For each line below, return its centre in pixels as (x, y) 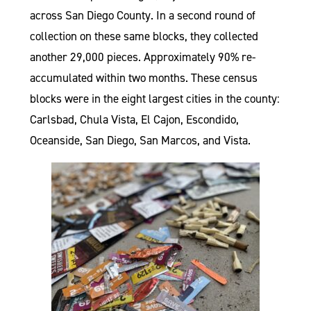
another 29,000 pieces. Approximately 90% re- (142, 57)
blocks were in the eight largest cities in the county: (154, 99)
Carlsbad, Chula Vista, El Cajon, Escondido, (134, 119)
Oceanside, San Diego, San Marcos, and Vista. (141, 140)
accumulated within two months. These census (143, 78)
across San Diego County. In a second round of (142, 15)
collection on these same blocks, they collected (144, 36)
